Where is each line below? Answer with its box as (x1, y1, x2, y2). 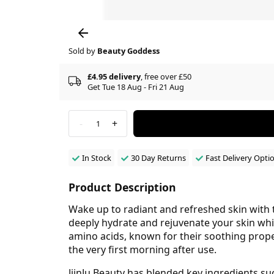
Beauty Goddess (97, 45, 160, 56)
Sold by (68, 45, 97, 56)
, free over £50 (141, 70, 191, 82)
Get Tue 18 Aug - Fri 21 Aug (87, 81, 184, 92)
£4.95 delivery (87, 70, 141, 82)
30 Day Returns (130, 152, 186, 163)
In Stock (82, 152, 111, 163)
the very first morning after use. (68, 242, 217, 256)
